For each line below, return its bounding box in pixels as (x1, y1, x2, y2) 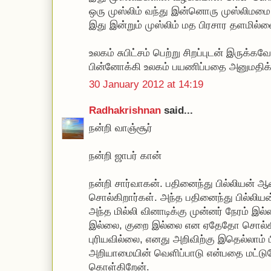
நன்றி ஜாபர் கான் (89, 150, 162, 162)
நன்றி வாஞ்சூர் (89, 122, 152, 134)
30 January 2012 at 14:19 (89, 79, 203, 90)
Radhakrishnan (89, 104, 164, 116)
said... (164, 104, 193, 116)
